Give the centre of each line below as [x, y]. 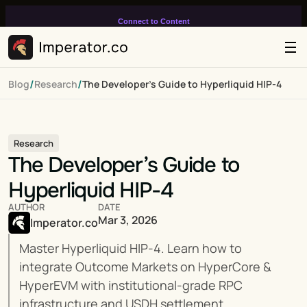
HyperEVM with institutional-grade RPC [131, 285]
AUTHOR [26, 207]
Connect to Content [153, 21]
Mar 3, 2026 [128, 220]
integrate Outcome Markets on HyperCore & [145, 267]
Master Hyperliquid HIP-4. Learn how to [131, 248]
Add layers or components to [153, 37]
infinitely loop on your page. [153, 48]
